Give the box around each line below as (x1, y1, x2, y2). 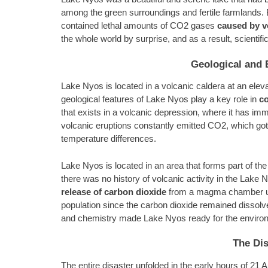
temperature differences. (61, 134, 156, 144)
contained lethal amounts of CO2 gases (61, 21, 217, 31)
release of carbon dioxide (61, 187, 166, 197)
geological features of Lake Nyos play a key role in (61, 95, 259, 105)
